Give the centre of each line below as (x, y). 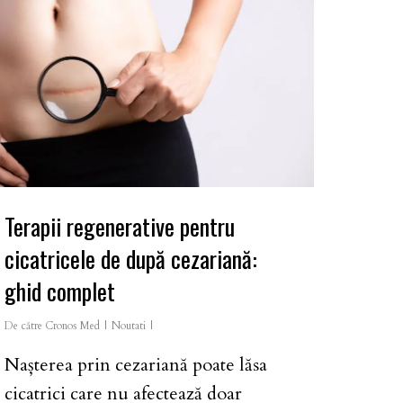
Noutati (129, 326)
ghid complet (60, 291)
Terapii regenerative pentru (120, 227)
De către (23, 326)
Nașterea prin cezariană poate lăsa (136, 365)
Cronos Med (72, 326)
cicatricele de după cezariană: (131, 259)
